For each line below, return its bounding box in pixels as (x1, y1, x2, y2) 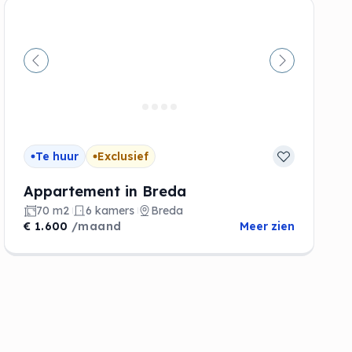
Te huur (35, 148, 79, 163)
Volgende (280, 60, 340, 77)
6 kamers (86, 203, 135, 218)
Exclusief (97, 148, 149, 163)
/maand (71, 218, 122, 233)
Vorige (35, 60, 75, 77)
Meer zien (239, 218, 295, 233)
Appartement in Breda (24, 181, 187, 200)
